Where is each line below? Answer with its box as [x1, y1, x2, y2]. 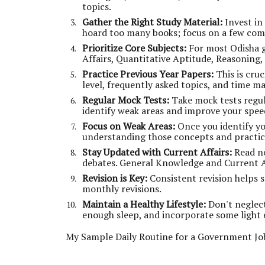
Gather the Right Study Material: [82, 15, 222, 28]
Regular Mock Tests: [82, 93, 169, 106]
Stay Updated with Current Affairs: [82, 146, 232, 159]
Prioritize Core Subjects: [82, 41, 186, 54]
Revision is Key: [82, 172, 147, 185]
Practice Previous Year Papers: [82, 67, 214, 80]
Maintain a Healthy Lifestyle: [82, 198, 206, 211]
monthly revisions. [82, 182, 161, 195]
